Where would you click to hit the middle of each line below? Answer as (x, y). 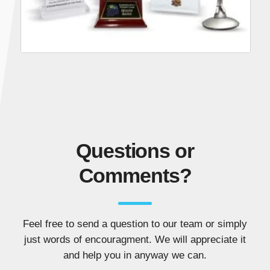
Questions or (135, 151)
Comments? (135, 176)
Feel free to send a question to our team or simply (135, 224)
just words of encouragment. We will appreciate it (135, 239)
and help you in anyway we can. (135, 255)
